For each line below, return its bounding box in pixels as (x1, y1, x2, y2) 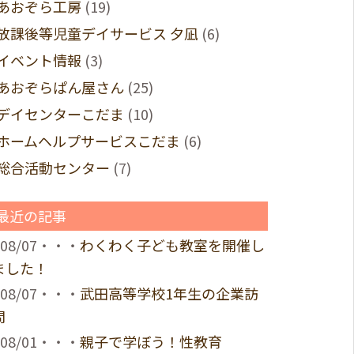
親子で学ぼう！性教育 (79, 331, 222, 352)
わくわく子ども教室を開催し (79, 235, 265, 255)
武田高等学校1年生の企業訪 (79, 283, 258, 303)
